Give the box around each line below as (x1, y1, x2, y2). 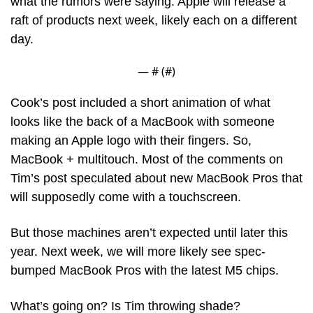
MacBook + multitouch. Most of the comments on (10, 152, 283, 167)
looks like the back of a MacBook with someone (10, 115, 275, 129)
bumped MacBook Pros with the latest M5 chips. (10, 263, 282, 278)
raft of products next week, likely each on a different (10, 13, 297, 28)
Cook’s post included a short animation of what (10, 96, 270, 110)
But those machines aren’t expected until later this (10, 226, 288, 240)
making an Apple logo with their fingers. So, (10, 133, 252, 148)
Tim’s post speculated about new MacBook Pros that (10, 171, 303, 186)
